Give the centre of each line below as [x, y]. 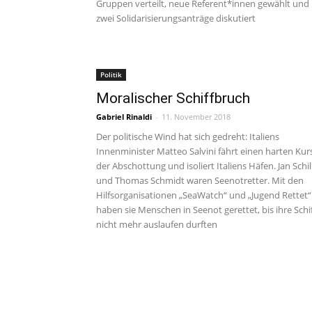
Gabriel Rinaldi [124, 117]
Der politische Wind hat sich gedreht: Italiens [188, 136]
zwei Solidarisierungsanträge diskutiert [176, 18]
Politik [111, 75]
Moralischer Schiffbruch [173, 98]
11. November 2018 [196, 117]
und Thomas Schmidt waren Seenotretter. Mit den [200, 180]
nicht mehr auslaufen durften [157, 224]
